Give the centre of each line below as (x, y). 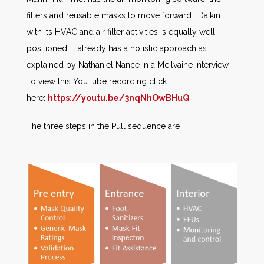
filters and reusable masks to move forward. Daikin (123, 15)
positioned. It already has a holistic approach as (117, 48)
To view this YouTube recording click (97, 81)
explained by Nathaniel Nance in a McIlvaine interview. (128, 65)
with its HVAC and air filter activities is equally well (121, 32)
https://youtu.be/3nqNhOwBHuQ (118, 98)
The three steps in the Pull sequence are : (105, 126)
